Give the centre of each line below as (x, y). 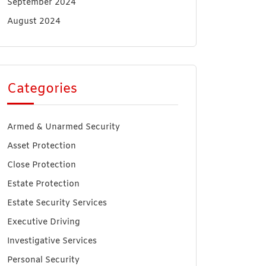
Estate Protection (43, 184)
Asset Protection (42, 146)
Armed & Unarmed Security (64, 127)
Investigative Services (52, 241)
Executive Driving (44, 222)
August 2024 (34, 22)
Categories (42, 89)
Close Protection (42, 165)
